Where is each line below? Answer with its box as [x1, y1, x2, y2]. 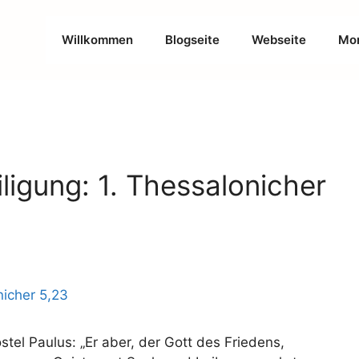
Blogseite [165, 32, 220, 47]
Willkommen [62, 32, 133, 47]
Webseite [252, 32, 306, 47]
